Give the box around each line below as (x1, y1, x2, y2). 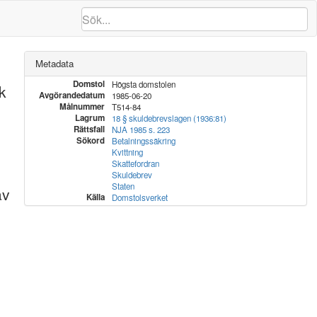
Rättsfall (73, 123, 105, 135)
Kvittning (111, 146, 143, 158)
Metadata (35, 57, 74, 70)
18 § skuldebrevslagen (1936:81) (111, 113, 226, 124)
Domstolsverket (111, 192, 168, 203)
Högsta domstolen (111, 79, 175, 90)
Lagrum (74, 112, 105, 124)
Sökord (76, 134, 105, 146)
